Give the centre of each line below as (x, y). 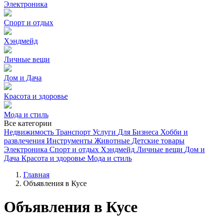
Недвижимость (29, 132)
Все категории (28, 123)
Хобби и (174, 132)
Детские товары (158, 141)
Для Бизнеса (138, 132)
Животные (112, 141)
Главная (36, 175)
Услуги (104, 132)
